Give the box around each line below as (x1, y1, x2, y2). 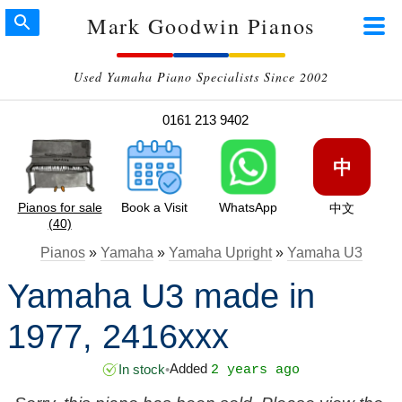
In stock (118, 362, 165, 378)
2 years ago (211, 363, 300, 379)
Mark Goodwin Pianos (86, 11, 316, 40)
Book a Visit (120, 200, 188, 214)
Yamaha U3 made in (6, 276, 315, 315)
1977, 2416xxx (6, 317, 229, 355)
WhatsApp (218, 200, 277, 214)
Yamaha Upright (168, 245, 272, 260)
